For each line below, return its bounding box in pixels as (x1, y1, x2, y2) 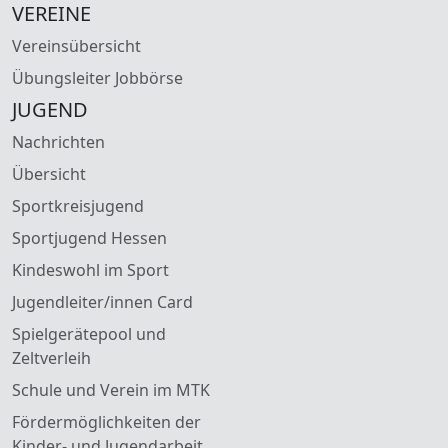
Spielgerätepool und (12, 322, 166, 345)
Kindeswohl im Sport (12, 258, 169, 281)
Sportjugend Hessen (12, 226, 167, 249)
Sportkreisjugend (12, 194, 144, 217)
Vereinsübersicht (12, 34, 141, 57)
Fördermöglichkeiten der (12, 410, 201, 433)
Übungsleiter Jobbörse (12, 66, 183, 89)
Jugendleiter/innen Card (12, 290, 193, 313)
